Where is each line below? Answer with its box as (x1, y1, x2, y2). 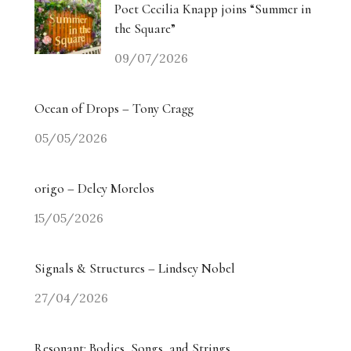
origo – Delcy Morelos (34, 179, 154, 197)
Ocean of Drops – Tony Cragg (34, 100, 194, 117)
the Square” (114, 20, 175, 37)
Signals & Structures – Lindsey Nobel (34, 259, 235, 277)
